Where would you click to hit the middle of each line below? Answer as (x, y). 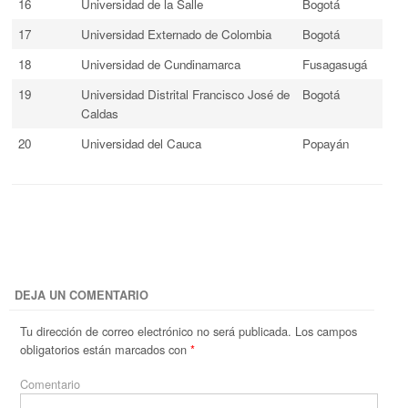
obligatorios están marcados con (106, 349)
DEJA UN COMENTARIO (81, 296)
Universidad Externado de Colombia (176, 34)
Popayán (325, 143)
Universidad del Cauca (141, 143)
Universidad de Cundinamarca (160, 64)
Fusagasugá (334, 64)
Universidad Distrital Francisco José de (185, 94)
